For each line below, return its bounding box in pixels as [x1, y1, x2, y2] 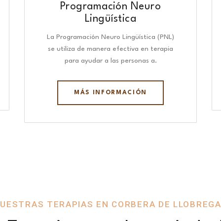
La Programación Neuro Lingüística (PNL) [47, 34, 174, 41]
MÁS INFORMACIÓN [74, 90, 147, 96]
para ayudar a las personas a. [64, 57, 157, 65]
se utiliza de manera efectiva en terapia [48, 45, 173, 53]
